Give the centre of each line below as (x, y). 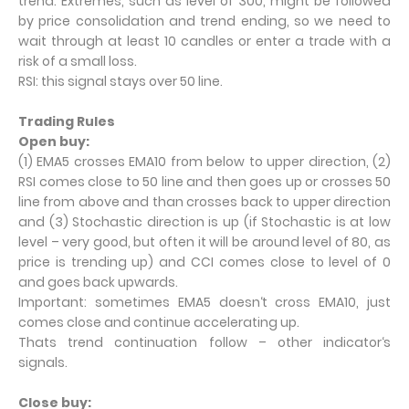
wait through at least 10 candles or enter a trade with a (204, 41)
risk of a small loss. (78, 61)
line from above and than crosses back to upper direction (204, 202)
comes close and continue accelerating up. (159, 322)
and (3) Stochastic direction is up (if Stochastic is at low (204, 222)
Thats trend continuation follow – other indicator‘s (204, 342)
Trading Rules (67, 121)
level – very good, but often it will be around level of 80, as (204, 242)
